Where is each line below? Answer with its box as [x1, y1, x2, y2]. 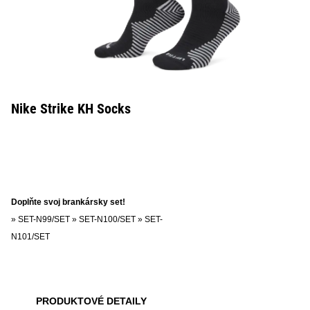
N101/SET [11, 232, 50, 241]
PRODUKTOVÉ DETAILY [36, 295, 147, 307]
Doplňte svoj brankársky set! [11, 197, 125, 207]
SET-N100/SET [79, 215, 136, 224]
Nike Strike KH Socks [11, 100, 131, 117]
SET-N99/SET [18, 215, 70, 224]
